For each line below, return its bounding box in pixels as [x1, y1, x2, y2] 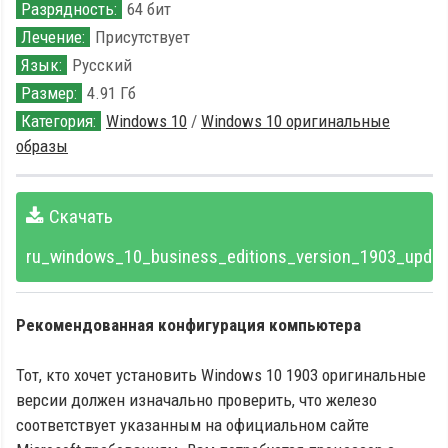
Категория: [21, 110, 96, 131]
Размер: [21, 82, 77, 103]
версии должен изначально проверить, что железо [16, 389, 377, 410]
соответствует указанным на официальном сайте [16, 414, 369, 435]
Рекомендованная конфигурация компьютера [16, 314, 361, 335]
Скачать [49, 204, 113, 228]
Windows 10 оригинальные [201, 110, 390, 131]
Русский [72, 54, 132, 75]
